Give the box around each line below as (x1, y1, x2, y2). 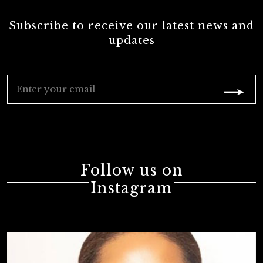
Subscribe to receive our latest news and (9, 19, 254, 33)
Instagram (90, 179, 173, 198)
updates (108, 34, 155, 48)
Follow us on (80, 161, 183, 180)
